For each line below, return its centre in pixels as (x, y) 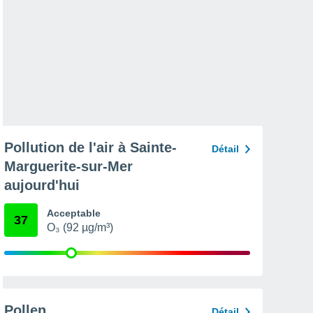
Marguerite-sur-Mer (68, 166)
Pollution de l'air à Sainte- (90, 147)
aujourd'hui (42, 185)
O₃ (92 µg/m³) (80, 227)
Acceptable (74, 213)
